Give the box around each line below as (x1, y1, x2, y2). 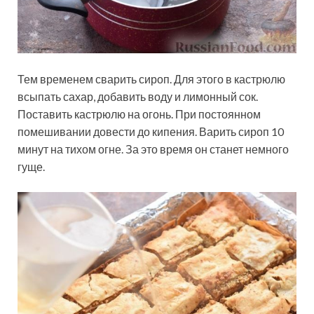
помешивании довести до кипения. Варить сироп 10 (18, 124, 284, 138)
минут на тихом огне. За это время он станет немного (18, 142, 289, 156)
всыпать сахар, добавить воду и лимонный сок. (18, 89, 258, 103)
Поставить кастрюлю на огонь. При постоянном (18, 107, 261, 121)
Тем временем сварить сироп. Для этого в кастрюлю (18, 71, 285, 86)
